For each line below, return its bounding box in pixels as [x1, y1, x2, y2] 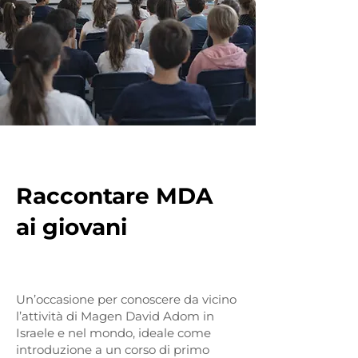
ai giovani [16, 213, 133, 241]
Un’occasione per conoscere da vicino [16, 292, 237, 307]
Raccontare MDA [16, 182, 213, 209]
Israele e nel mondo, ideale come [16, 325, 211, 340]
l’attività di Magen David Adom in [16, 308, 214, 324]
